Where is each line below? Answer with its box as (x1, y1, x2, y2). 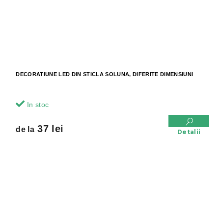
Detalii (177, 128, 201, 136)
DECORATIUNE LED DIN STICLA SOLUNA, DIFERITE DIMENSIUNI (16, 71, 193, 78)
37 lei (34, 123, 64, 135)
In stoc (25, 101, 49, 109)
